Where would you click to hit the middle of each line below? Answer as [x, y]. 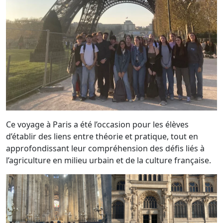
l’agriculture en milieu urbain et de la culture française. [109, 160]
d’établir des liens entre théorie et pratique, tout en [102, 136]
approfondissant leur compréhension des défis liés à [105, 148]
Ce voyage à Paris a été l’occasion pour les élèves [97, 124]
